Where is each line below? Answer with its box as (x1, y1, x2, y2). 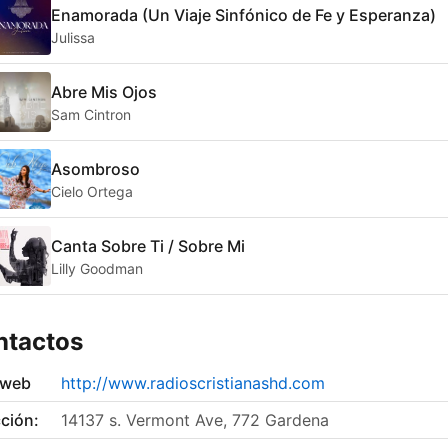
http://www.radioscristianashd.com (61, 373, 325, 394)
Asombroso (51, 158, 140, 179)
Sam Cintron (51, 105, 131, 123)
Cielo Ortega (51, 182, 133, 200)
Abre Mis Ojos (51, 81, 157, 102)
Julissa (51, 28, 95, 46)
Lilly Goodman (51, 259, 143, 277)
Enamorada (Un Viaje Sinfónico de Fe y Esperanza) (51, 4, 436, 25)
